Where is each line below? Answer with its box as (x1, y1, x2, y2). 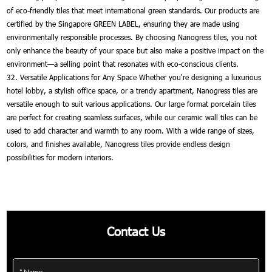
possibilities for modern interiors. (7, 152, 114, 162)
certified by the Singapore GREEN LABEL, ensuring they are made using (7, 18, 240, 29)
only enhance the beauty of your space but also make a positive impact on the (7, 45, 264, 55)
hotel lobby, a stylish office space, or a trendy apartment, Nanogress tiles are (7, 85, 258, 95)
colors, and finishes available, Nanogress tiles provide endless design (7, 138, 231, 149)
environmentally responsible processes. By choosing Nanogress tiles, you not (7, 32, 257, 42)
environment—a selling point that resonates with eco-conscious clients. (7, 58, 239, 69)
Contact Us (107, 222, 165, 239)
